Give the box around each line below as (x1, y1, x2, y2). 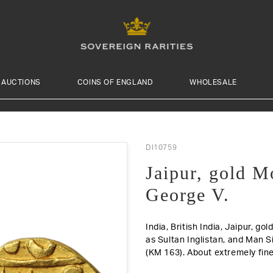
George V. (146, 184, 230, 205)
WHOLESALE (190, 78, 237, 86)
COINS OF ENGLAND (77, 78, 154, 86)
